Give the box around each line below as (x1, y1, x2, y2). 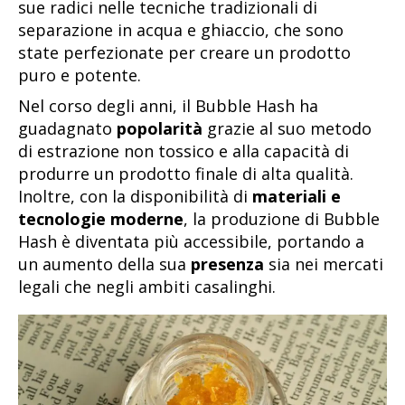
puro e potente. (18, 64, 146, 87)
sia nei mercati (264, 252, 383, 275)
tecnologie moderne (18, 207, 184, 230)
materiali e (252, 184, 341, 207)
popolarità (117, 117, 202, 139)
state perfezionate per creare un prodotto (18, 42, 351, 64)
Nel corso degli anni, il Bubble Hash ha (18, 94, 318, 117)
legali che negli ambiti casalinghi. (18, 275, 276, 297)
